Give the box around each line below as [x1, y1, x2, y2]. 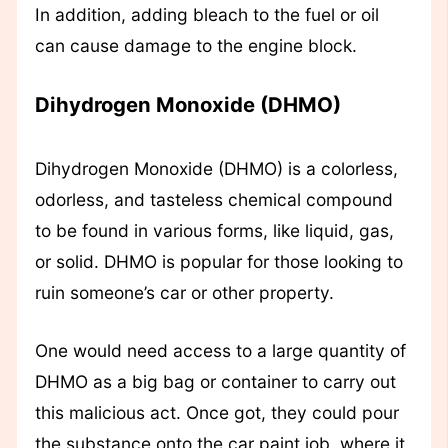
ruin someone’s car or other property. [34, 282, 334, 304]
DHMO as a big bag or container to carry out [34, 370, 396, 392]
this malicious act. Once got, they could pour [34, 401, 399, 423]
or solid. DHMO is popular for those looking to [34, 251, 403, 273]
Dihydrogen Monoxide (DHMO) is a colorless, [34, 158, 398, 180]
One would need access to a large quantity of [34, 339, 406, 361]
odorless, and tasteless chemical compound [34, 189, 393, 211]
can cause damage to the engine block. [34, 34, 357, 56]
